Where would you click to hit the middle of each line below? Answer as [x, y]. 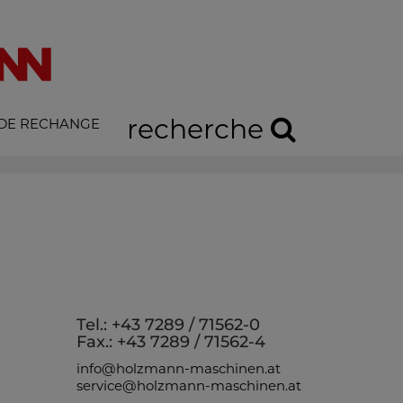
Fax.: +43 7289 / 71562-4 [171, 342]
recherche [199, 129]
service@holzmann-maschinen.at [189, 385]
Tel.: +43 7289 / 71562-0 [169, 325]
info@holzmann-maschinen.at [179, 368]
